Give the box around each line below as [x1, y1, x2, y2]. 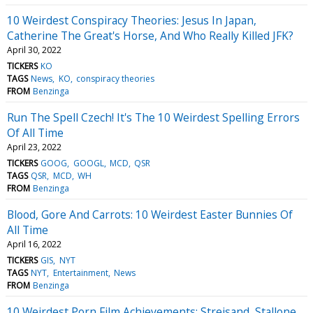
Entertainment [52, 266, 108, 279]
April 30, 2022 [7, 43, 61, 56]
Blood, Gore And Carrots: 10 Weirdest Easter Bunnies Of [7, 206, 293, 222]
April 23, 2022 [7, 140, 61, 153]
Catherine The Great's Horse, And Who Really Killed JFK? [7, 27, 293, 43]
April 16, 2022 [7, 238, 61, 250]
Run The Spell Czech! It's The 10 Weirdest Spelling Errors [7, 109, 300, 125]
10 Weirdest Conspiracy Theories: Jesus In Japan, [7, 12, 256, 28]
